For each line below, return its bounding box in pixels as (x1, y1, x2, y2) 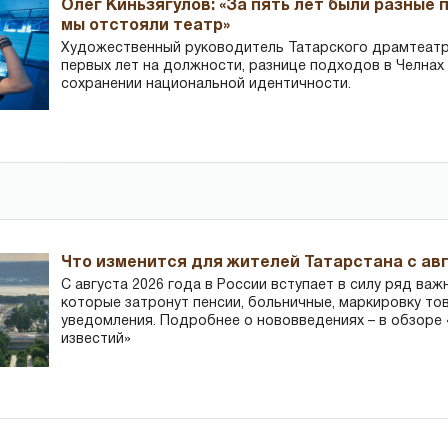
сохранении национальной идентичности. (61, 77, 352, 91)
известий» (61, 332, 132, 346)
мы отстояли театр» (61, 18, 231, 33)
